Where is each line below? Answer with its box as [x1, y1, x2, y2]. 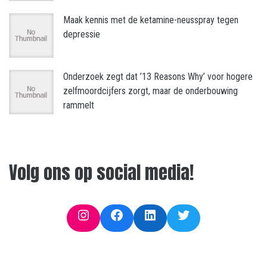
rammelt [63, 100, 94, 111]
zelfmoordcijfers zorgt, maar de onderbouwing [63, 85, 238, 97]
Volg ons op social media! [9, 159, 194, 187]
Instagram [76, 206, 135, 223]
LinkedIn [142, 206, 191, 223]
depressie [63, 29, 100, 41]
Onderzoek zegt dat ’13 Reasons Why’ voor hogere [63, 71, 253, 83]
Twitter [176, 206, 216, 223]
